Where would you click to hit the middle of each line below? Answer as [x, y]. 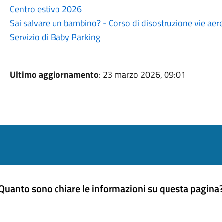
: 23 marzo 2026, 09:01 [142, 75]
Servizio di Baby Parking [55, 37]
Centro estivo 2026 [46, 9]
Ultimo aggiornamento [54, 75]
